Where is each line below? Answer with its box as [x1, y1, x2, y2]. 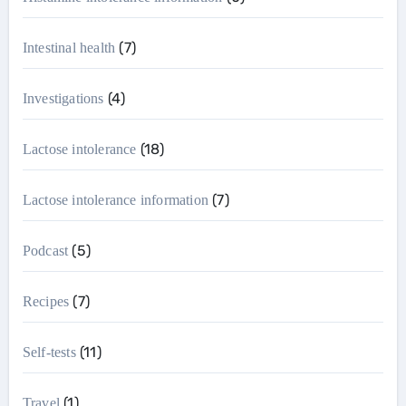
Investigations [22, 91, 104, 106]
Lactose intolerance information [22, 192, 208, 208]
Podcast [22, 243, 69, 258]
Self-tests [22, 344, 76, 360]
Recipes [22, 294, 70, 309]
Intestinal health [22, 40, 116, 55]
